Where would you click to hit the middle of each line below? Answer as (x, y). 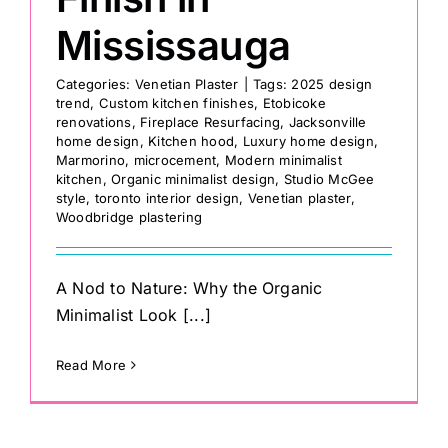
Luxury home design (308, 141)
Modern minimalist (283, 160)
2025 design (332, 84)
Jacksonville (327, 122)
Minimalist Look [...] (134, 315)
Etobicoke (294, 103)
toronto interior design (167, 198)
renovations (94, 122)
